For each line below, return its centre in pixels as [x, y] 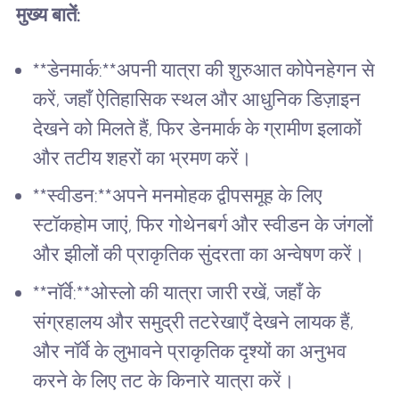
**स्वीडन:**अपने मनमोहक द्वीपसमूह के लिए [178, 196]
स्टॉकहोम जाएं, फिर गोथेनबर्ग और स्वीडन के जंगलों [204, 225]
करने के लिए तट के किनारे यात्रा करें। [164, 380]
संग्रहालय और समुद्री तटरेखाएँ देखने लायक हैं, [194, 322]
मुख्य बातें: [48, 15]
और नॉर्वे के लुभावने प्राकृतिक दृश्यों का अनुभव [190, 351]
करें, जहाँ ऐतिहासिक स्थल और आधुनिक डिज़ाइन [197, 99]
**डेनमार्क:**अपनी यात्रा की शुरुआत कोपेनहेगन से [204, 69]
